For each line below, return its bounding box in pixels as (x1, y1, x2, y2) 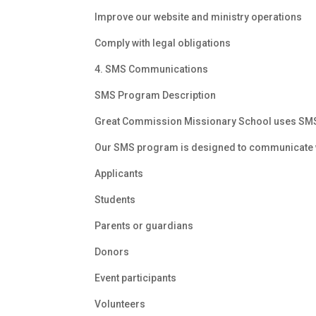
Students (95, 194, 136, 206)
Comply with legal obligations (95, 37, 231, 49)
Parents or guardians (95, 220, 194, 232)
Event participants (95, 272, 177, 284)
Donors (95, 246, 130, 258)
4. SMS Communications (95, 63, 209, 75)
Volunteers (95, 298, 146, 310)
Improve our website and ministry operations (95, 11, 303, 23)
